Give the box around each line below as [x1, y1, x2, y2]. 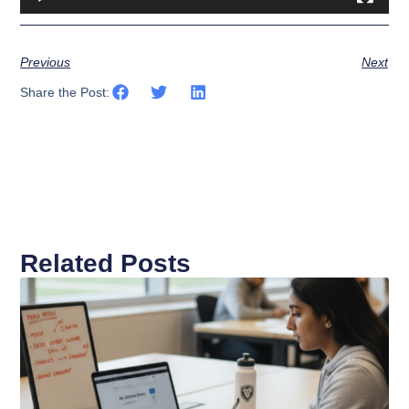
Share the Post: [20, 85, 110, 100]
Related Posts [20, 248, 192, 278]
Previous [20, 54, 71, 69]
